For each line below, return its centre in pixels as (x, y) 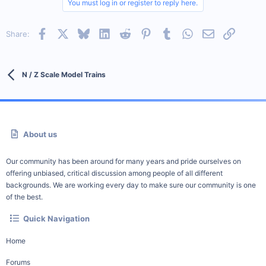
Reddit (142, 32)
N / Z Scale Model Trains (64, 75)
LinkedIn (125, 32)
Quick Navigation (57, 218)
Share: (18, 34)
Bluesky (103, 32)
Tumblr (184, 32)
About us (40, 134)
